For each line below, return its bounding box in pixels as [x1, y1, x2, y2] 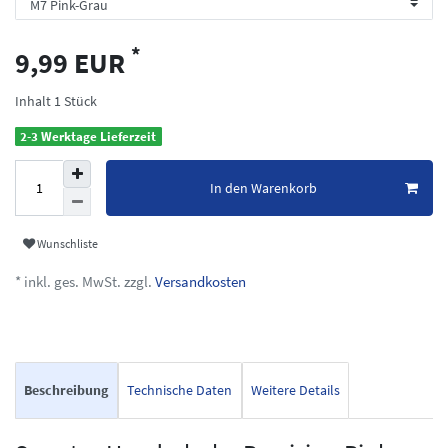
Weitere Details [250, 381, 340, 400]
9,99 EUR [15, 44, 131, 81]
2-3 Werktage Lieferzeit [20, 127, 157, 145]
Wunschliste [37, 235, 98, 251]
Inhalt [15, 91, 54, 110]
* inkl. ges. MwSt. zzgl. [15, 272, 152, 292]
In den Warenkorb [209, 178, 317, 197]
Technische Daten [127, 381, 233, 400]
